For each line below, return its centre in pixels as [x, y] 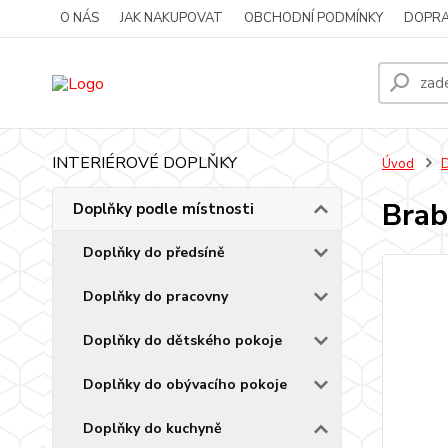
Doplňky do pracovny [155, 296]
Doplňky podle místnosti [163, 209]
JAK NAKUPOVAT [171, 18]
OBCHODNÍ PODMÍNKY [313, 18]
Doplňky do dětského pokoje [182, 340]
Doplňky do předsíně [154, 252]
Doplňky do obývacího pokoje [185, 384]
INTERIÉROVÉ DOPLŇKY [144, 163]
